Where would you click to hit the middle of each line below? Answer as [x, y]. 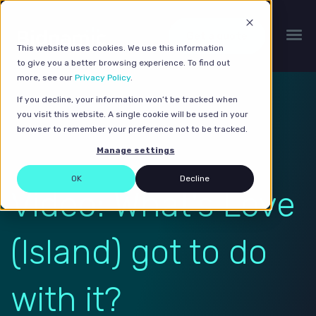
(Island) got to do [139, 252]
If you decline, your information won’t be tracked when [127, 100]
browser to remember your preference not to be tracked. [132, 129]
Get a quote [217, 36]
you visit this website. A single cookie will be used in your [133, 115]
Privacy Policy [103, 78]
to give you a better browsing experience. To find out [123, 63]
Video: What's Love [153, 205]
